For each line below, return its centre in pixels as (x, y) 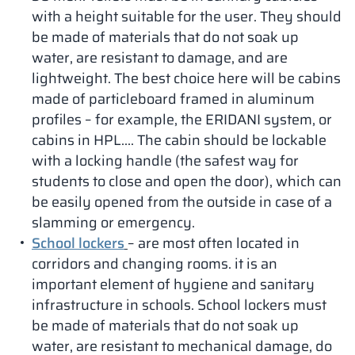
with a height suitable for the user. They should (187, 17)
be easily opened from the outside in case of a (182, 202)
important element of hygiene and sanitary (173, 284)
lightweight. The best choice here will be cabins (186, 78)
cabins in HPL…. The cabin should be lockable (179, 140)
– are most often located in (214, 243)
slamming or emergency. (113, 223)
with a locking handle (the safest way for (165, 161)
